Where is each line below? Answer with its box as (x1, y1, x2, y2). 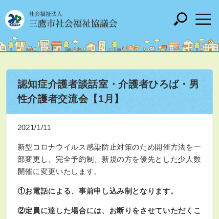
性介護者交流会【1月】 (17, 93, 124, 104)
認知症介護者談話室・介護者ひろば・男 (17, 79, 199, 89)
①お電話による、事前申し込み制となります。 (17, 187, 178, 195)
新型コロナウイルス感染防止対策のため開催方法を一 (17, 143, 201, 151)
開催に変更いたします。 (17, 167, 102, 175)
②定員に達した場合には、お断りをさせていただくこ (17, 206, 201, 215)
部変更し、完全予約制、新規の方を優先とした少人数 (17, 155, 201, 163)
